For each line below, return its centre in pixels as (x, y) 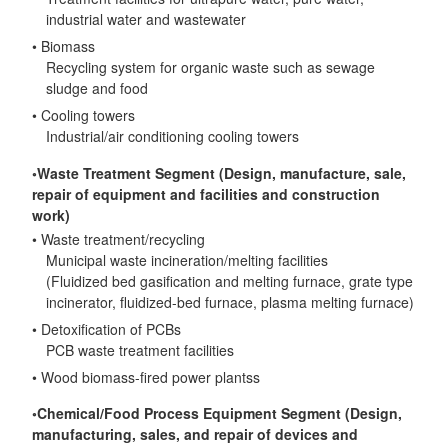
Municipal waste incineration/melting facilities (187, 259)
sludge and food (97, 88)
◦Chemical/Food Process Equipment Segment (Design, (217, 412)
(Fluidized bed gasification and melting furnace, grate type (230, 280)
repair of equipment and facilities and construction (206, 193)
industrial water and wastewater (146, 19)
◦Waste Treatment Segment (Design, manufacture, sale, (219, 172)
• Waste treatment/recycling (119, 238)
